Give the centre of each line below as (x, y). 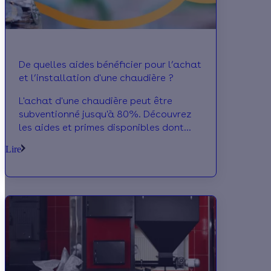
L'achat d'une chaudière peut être (96, 101)
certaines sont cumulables (80, 141)
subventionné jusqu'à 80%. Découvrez (105, 114)
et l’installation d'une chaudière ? (96, 78)
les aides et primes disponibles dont (101, 128)
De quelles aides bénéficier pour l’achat (110, 65)
